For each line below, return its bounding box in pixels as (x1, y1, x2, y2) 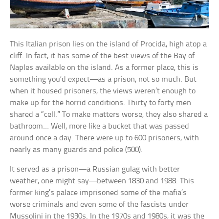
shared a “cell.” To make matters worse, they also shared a (10, 110, 208, 119)
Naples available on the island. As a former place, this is (10, 64, 199, 72)
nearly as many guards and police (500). (10, 146, 143, 154)
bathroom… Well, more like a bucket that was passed (10, 122, 190, 131)
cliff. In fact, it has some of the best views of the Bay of (10, 52, 195, 61)
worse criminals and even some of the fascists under (10, 200, 189, 209)
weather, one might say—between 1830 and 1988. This (10, 177, 195, 186)
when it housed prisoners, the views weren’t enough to (10, 87, 196, 96)
